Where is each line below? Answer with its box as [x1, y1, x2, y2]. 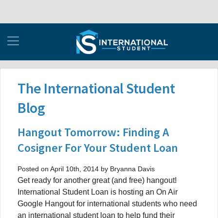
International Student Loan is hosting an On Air [18, 187, 178, 196]
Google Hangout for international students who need [18, 199, 197, 208]
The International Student [18, 78, 175, 97]
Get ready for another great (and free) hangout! [18, 176, 177, 184]
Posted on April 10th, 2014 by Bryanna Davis [18, 164, 155, 173]
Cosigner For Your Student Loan [18, 140, 178, 155]
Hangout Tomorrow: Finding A [18, 124, 169, 140]
